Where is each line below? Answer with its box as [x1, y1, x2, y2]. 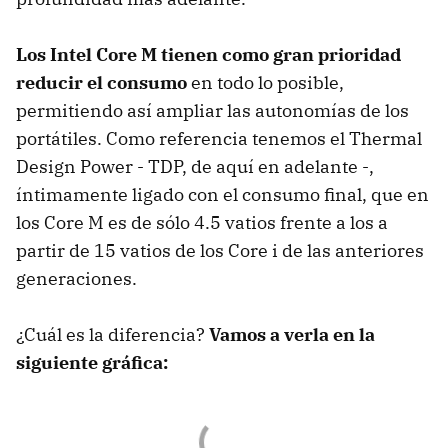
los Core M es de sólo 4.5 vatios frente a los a [16, 210, 388, 234]
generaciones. [16, 266, 137, 290]
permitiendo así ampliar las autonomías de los [16, 98, 409, 122]
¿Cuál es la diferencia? [16, 322, 209, 346]
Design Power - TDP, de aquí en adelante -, [16, 154, 374, 178]
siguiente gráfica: [16, 350, 168, 374]
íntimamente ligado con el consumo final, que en [16, 182, 429, 206]
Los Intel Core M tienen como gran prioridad [16, 42, 401, 66]
